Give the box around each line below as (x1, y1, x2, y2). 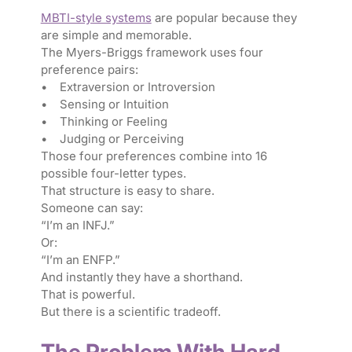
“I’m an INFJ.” (40, 218, 115, 233)
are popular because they (151, 10, 297, 26)
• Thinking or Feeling (40, 114, 170, 130)
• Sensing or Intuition (40, 97, 172, 112)
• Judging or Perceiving (40, 131, 187, 147)
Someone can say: (40, 200, 143, 216)
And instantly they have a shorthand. (40, 269, 243, 285)
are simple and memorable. (40, 27, 192, 43)
